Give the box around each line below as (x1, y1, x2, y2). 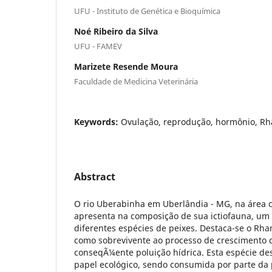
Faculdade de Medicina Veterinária (74, 75, 198, 87)
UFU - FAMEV (74, 40, 122, 52)
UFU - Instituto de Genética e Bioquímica (74, 5, 220, 16)
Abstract (74, 169, 115, 183)
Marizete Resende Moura (74, 60, 178, 72)
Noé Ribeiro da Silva (74, 25, 158, 37)
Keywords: (74, 115, 121, 127)
